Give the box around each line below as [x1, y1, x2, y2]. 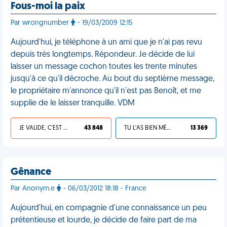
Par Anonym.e [11, 185, 57, 193]
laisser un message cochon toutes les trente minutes [11, 63, 197, 71]
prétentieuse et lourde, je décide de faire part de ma [11, 216, 197, 224]
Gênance [11, 167, 51, 177]
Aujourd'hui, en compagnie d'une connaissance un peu [11, 204, 207, 212]
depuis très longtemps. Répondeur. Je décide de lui [11, 51, 195, 59]
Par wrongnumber [11, 19, 71, 27]
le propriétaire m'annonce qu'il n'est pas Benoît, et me [11, 87, 201, 95]
